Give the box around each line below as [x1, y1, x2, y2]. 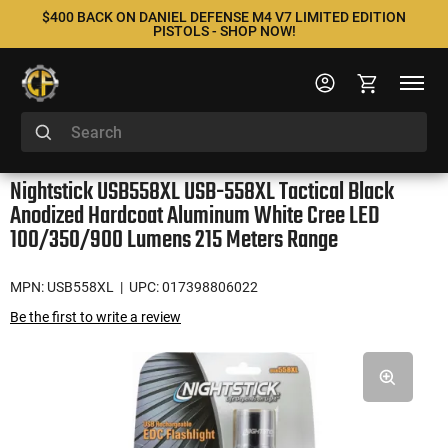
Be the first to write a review [10, 309, 181, 325]
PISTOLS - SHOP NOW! [152, 23, 296, 39]
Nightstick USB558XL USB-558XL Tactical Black [10, 174, 394, 211]
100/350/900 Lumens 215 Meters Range [10, 222, 338, 259]
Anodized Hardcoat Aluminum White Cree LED [10, 198, 380, 235]
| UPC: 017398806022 [117, 279, 258, 295]
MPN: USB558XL [10, 279, 114, 295]
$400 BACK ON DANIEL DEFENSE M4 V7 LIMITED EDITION [42, 9, 406, 25]
